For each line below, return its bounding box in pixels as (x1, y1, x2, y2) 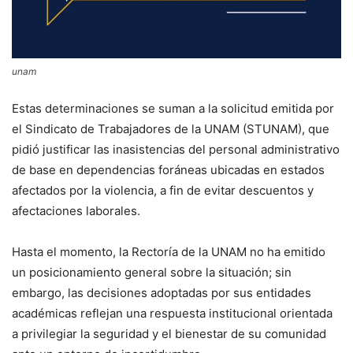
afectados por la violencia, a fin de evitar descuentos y (12, 183, 314, 199)
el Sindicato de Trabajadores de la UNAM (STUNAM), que (12, 121, 329, 137)
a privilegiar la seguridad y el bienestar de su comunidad (12, 326, 326, 342)
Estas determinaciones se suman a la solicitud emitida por (12, 101, 334, 117)
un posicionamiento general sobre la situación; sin (12, 265, 292, 281)
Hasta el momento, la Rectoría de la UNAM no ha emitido (12, 244, 325, 260)
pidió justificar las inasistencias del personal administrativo (12, 142, 340, 158)
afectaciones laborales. (12, 203, 140, 219)
